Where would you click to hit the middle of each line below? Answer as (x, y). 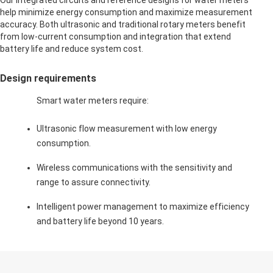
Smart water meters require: (93, 100)
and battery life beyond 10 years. (100, 221)
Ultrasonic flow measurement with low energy (127, 128)
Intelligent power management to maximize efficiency (143, 206)
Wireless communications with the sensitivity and (134, 167)
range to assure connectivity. (94, 182)
